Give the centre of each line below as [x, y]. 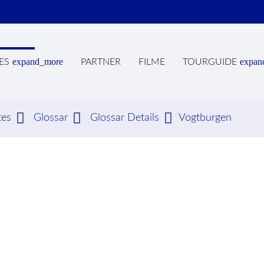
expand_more [38, 62]
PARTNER [101, 62]
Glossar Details [125, 118]
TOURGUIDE [210, 62]
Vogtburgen [205, 118]
